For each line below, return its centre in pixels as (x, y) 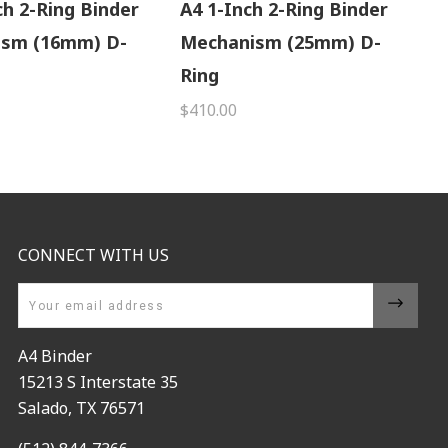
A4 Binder (55, 356)
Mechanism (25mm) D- (280, 41)
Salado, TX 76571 (81, 408)
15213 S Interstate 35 (98, 382)
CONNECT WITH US (93, 255)
